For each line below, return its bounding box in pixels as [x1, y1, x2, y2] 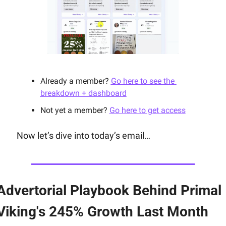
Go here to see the [110, 76, 175, 86]
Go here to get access [109, 105, 186, 116]
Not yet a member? [40, 105, 109, 116]
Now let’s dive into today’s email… [16, 130, 150, 141]
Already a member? [40, 76, 111, 86]
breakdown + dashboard [40, 88, 127, 98]
